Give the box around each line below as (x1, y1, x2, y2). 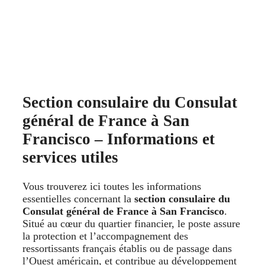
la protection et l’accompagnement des (22, 230, 188, 242)
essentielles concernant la (22, 192, 134, 205)
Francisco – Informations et (22, 130, 215, 148)
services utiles (22, 148, 118, 167)
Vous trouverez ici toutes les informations (22, 180, 201, 192)
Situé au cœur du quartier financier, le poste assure (22, 217, 240, 230)
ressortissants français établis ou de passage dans (22, 242, 232, 254)
